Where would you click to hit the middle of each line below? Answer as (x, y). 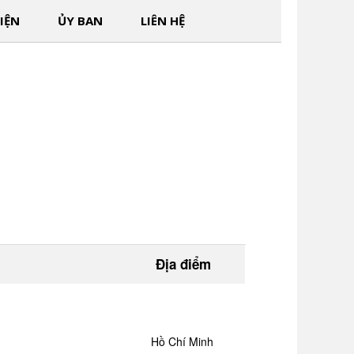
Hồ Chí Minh (183, 341)
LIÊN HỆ (163, 21)
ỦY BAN (80, 21)
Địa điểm (184, 264)
